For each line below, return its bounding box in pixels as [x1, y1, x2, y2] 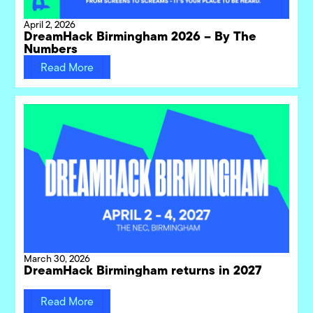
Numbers [24, 38, 78, 58]
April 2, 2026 [24, 17, 76, 31]
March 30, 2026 [24, 251, 91, 265]
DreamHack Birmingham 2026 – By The [24, 26, 257, 45]
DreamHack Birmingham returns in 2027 [24, 260, 263, 279]
